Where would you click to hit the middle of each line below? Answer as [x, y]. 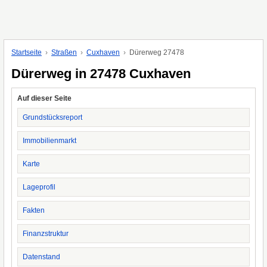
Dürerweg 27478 [157, 52]
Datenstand [41, 257]
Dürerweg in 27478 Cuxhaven [101, 74]
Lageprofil [39, 187]
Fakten [34, 210]
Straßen [64, 52]
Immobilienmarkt [49, 141]
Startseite [27, 52]
